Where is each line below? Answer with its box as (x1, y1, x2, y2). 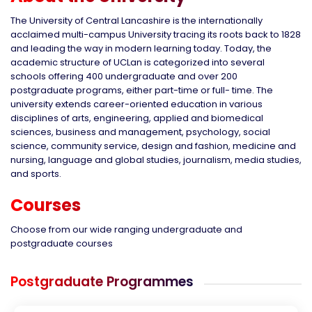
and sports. (10, 166, 61, 180)
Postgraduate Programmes (10, 272, 194, 291)
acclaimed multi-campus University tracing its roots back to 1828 (10, 27, 301, 41)
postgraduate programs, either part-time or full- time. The (10, 83, 273, 97)
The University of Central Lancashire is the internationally (10, 13, 263, 27)
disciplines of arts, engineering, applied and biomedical (10, 111, 263, 125)
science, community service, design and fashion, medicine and (10, 139, 296, 153)
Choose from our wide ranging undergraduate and (10, 222, 242, 236)
